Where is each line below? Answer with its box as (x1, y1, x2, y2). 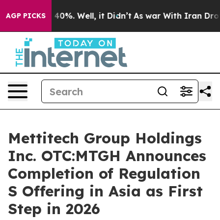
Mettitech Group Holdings (8, 129, 202, 147)
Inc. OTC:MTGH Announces (8, 146, 206, 165)
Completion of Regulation (8, 164, 200, 183)
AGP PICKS (6, 11, 46, 20)
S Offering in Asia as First (8, 182, 203, 200)
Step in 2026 (8, 199, 100, 218)
